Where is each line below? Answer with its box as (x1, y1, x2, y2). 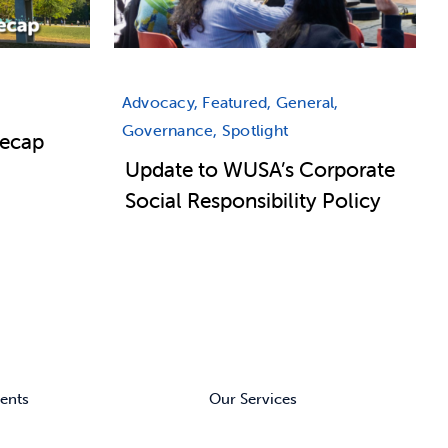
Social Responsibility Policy (124, 187, 381, 214)
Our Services (208, 389, 297, 408)
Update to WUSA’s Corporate (124, 156, 395, 183)
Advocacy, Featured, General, (122, 92, 339, 113)
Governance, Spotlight (122, 120, 289, 141)
